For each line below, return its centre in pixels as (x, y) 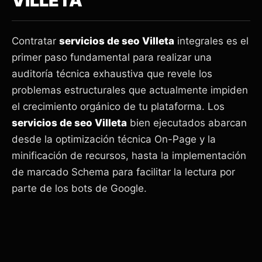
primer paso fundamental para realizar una (112, 58)
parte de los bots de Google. (79, 189)
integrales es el (211, 41)
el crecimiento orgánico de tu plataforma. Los (118, 107)
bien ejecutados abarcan (187, 123)
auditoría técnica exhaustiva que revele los (112, 74)
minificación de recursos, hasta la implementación (129, 156)
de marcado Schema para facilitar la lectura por (123, 172)
